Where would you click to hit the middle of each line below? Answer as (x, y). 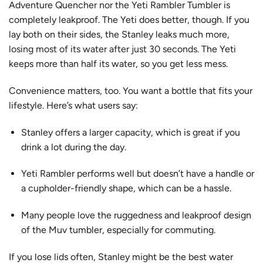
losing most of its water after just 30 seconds (103, 49)
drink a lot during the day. (73, 147)
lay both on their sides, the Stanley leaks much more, (119, 34)
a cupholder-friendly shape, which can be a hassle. (126, 188)
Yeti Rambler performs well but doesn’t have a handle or (137, 174)
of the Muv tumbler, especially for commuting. (118, 230)
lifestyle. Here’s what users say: (73, 105)
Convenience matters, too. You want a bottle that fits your (131, 90)
